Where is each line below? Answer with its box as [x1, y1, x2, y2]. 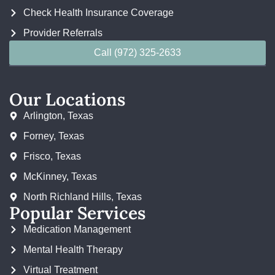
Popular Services [9, 202, 145, 224]
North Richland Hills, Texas [23, 192, 142, 202]
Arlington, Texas [23, 110, 93, 121]
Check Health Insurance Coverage [23, 7, 174, 18]
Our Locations [9, 88, 125, 110]
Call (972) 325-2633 [94, 47, 181, 58]
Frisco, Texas [23, 151, 81, 161]
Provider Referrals [23, 28, 103, 38]
